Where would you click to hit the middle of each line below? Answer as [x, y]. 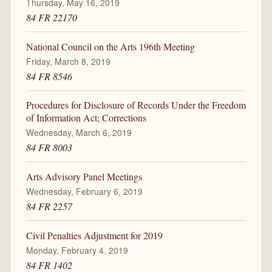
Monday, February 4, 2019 [77, 250]
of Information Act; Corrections [86, 118]
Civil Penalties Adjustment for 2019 [94, 235]
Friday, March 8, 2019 [68, 61]
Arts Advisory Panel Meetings [84, 176]
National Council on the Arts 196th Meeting [110, 46]
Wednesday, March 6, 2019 [79, 133]
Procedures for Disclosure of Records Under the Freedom [136, 105]
